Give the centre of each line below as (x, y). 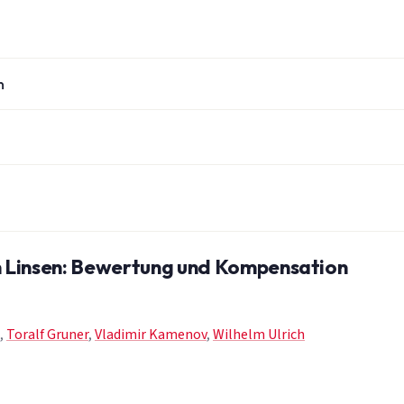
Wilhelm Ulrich (259, 335)
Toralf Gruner (47, 335)
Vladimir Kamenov (151, 335)
